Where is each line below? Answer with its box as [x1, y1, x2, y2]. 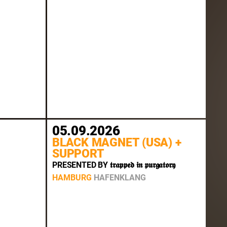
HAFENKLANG [94, 172, 146, 182]
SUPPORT [52, 147, 104, 161]
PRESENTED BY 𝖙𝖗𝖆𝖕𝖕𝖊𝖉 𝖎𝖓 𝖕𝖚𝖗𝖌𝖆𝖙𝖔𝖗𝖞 [52, 160, 175, 170]
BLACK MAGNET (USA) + [52, 136, 181, 150]
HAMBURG [52, 172, 92, 182]
